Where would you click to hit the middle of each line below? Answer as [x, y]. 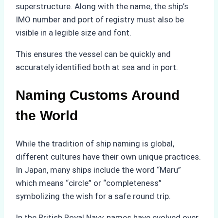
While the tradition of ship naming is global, [95, 144]
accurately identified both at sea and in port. [97, 67]
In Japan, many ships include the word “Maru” [98, 170]
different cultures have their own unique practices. [108, 157]
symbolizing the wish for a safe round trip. [93, 196]
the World [47, 116]
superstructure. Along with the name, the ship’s [102, 6]
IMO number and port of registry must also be [100, 19]
